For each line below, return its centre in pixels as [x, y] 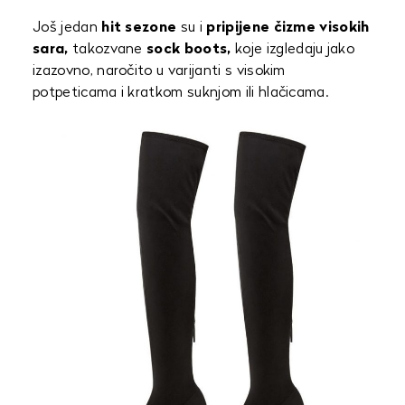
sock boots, [189, 49]
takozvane [108, 49]
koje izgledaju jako [293, 49]
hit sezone [139, 28]
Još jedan [67, 28]
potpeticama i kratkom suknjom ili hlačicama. [181, 93]
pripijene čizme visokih [288, 28]
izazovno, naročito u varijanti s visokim [159, 71]
